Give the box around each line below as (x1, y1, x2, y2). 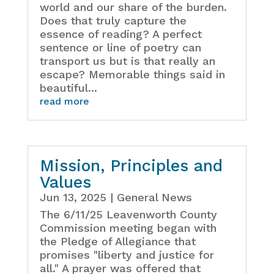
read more (39, 95, 89, 108)
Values (39, 172, 91, 193)
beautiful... (39, 81, 97, 95)
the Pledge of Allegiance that (39, 235, 196, 248)
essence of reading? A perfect (39, 28, 202, 41)
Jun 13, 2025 (39, 191, 106, 204)
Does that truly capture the (39, 14, 187, 28)
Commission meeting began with (39, 221, 217, 235)
